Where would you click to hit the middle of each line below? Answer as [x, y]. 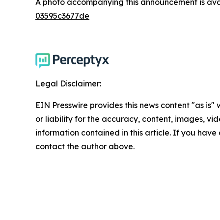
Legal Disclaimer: [68, 83]
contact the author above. [85, 146]
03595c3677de [62, 16]
